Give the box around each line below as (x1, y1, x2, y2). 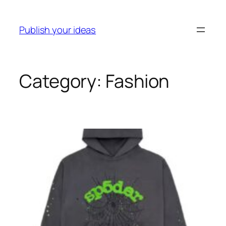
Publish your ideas (19, 23, 96, 36)
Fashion (105, 69, 169, 94)
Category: (19, 69, 105, 94)
